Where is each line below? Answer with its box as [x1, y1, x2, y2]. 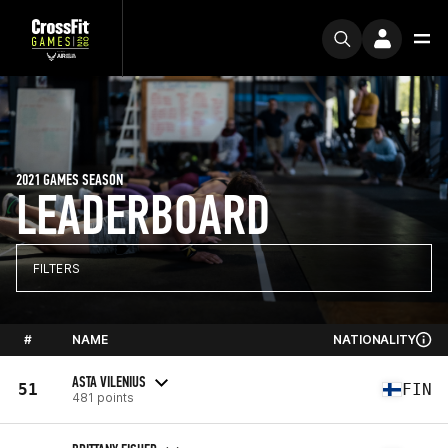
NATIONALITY [333, 332, 416, 347]
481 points [72, 389, 134, 405]
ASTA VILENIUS [72, 371, 146, 391]
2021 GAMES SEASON [16, 170, 123, 189]
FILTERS [33, 260, 80, 276]
